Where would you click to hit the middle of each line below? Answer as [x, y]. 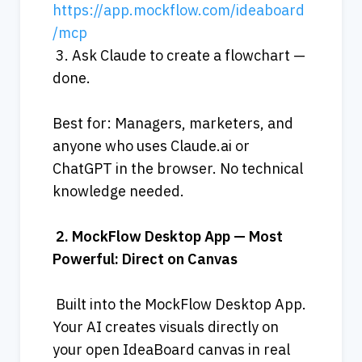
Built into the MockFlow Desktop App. [179, 304]
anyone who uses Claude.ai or [151, 145]
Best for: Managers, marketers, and [173, 123]
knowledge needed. [118, 191]
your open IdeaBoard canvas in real [171, 349]
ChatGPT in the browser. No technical [178, 168]
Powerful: [86, 259]
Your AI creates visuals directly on [166, 326]
